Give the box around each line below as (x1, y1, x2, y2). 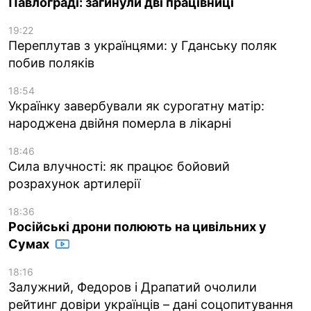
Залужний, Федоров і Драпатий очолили (8, 279, 257, 294)
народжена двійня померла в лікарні (8, 115, 231, 131)
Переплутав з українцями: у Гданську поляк (8, 37, 277, 53)
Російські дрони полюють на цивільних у (8, 219, 267, 234)
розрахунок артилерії (8, 176, 140, 191)
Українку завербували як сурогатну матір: (8, 98, 264, 113)
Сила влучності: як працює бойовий (8, 158, 230, 174)
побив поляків (8, 55, 94, 70)
